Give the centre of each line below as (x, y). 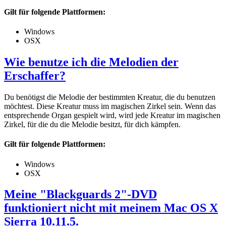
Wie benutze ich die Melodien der (91, 62)
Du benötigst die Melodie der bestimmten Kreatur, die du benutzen (110, 97)
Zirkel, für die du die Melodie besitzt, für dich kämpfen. (92, 125)
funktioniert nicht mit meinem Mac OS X (111, 208)
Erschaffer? (35, 76)
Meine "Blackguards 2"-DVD (80, 194)
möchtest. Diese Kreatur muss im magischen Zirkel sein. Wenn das (110, 106)
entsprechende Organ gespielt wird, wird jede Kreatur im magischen (112, 116)
